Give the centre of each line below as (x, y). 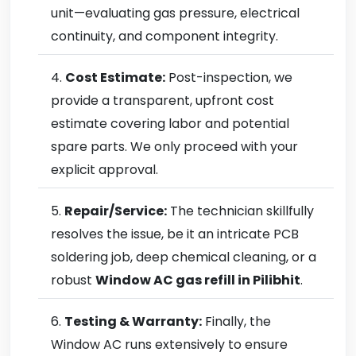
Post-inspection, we (229, 77)
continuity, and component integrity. (164, 36)
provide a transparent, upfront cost (163, 101)
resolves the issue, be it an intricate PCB (175, 234)
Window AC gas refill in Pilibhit (198, 280)
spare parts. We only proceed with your (174, 147)
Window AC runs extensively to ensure (169, 344)
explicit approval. (104, 170)
